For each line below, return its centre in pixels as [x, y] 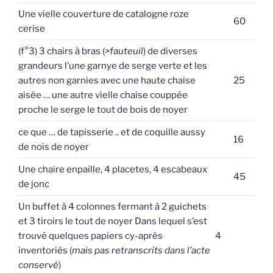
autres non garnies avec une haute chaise [107, 80]
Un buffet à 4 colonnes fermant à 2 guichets [112, 206]
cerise [32, 28]
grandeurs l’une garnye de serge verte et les [113, 66]
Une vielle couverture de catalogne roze [104, 14]
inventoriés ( [45, 250]
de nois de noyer [54, 147]
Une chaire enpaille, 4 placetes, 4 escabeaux [113, 169]
